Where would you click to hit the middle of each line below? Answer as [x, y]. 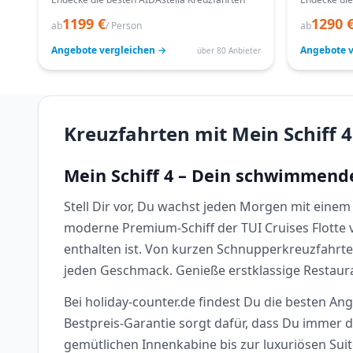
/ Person [124, 26]
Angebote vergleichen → [109, 50]
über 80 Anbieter [229, 50]
